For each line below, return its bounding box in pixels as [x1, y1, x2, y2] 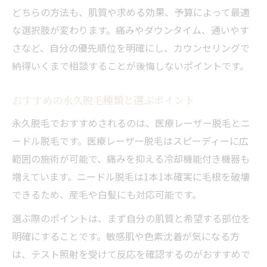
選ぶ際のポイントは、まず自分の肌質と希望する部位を [12, 210, 250, 225]
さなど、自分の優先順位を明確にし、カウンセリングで [12, 40, 250, 55]
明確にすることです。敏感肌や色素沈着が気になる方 [12, 228, 240, 243]
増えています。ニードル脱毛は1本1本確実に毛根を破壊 [12, 169, 250, 184]
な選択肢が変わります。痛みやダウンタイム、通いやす [12, 22, 249, 37]
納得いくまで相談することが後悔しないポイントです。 [12, 58, 249, 73]
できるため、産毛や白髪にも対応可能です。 [12, 187, 201, 201]
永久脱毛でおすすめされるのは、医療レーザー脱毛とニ [12, 115, 250, 130]
